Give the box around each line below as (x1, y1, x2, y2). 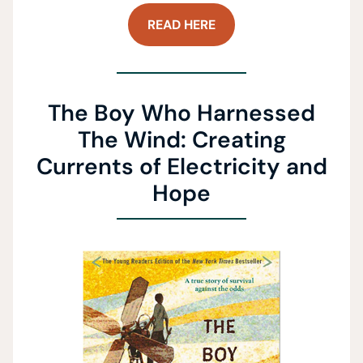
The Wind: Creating (77, 125, 286, 155)
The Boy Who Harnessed (48, 98, 315, 128)
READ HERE (147, 16, 216, 33)
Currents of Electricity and (36, 152, 327, 181)
